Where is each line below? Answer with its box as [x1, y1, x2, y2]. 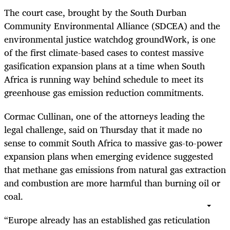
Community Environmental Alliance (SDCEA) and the [4, 17, 220, 33]
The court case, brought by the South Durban [4, 4, 186, 20]
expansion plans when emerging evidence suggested [4, 148, 213, 164]
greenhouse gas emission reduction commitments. [4, 84, 204, 100]
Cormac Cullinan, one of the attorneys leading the [4, 108, 205, 124]
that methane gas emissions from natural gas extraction [4, 161, 226, 177]
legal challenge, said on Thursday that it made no [4, 121, 202, 137]
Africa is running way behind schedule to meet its [4, 71, 203, 87]
